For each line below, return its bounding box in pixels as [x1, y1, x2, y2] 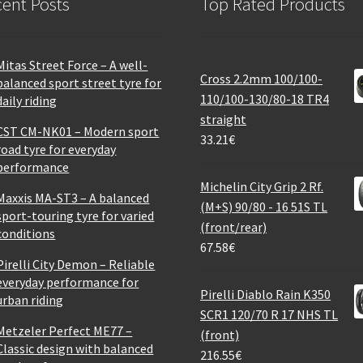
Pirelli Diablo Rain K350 [200, 285, 331, 302]
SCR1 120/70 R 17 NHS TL [200, 305, 339, 322]
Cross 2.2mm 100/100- [200, 70, 323, 87]
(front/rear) [200, 218, 267, 235]
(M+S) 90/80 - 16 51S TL [200, 198, 328, 215]
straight [200, 110, 247, 127]
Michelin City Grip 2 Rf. [200, 177, 324, 194]
